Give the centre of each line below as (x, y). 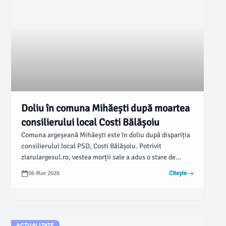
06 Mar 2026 (44, 173)
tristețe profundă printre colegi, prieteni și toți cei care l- (106, 168)
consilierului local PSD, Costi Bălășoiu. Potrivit (92, 146)
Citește (178, 173)
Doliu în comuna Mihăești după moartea (106, 108)
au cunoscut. (41, 179)
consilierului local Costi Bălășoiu (91, 122)
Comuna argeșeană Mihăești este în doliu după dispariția (106, 135)
